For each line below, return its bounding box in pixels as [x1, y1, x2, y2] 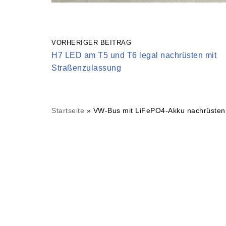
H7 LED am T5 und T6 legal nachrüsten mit [51, 51, 216, 60]
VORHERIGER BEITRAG [51, 39, 131, 47]
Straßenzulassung [51, 64, 121, 73]
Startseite [51, 106, 84, 115]
